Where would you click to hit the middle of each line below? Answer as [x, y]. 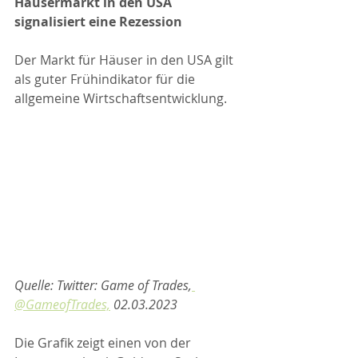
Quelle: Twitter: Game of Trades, [103, 286]
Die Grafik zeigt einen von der [104, 343]
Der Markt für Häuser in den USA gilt [125, 60]
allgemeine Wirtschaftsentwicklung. [121, 98]
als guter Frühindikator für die [106, 79]
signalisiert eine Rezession [98, 21]
